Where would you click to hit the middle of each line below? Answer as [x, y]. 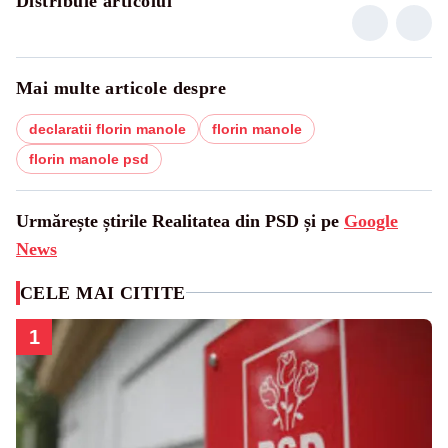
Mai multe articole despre [121, 87]
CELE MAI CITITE [103, 292]
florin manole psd [89, 158]
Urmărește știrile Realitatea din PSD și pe [180, 220]
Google [371, 220]
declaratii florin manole [107, 128]
